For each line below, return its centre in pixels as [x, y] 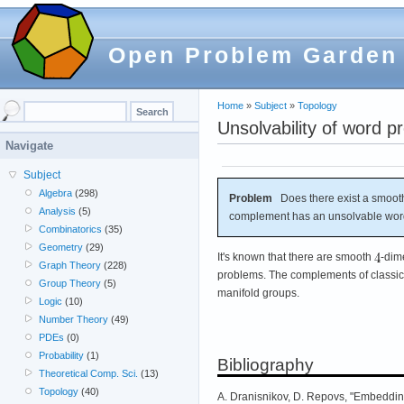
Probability [62, 355]
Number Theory [74, 319]
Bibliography [266, 364]
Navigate [29, 146]
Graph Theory [70, 265]
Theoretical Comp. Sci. [89, 373]
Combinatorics [71, 229]
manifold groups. [258, 293]
